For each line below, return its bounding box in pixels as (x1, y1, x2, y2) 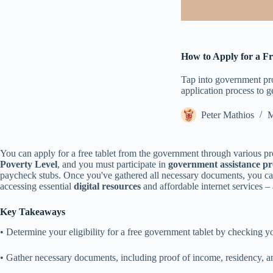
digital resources (74, 181, 141, 191)
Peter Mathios (201, 110, 254, 121)
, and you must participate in (57, 159, 168, 169)
